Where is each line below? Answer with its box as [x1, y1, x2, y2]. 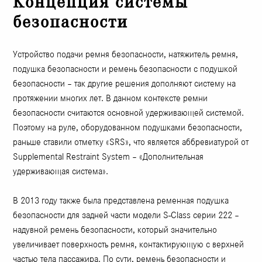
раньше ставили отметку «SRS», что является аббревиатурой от [13, 136, 249, 148]
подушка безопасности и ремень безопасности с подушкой [13, 63, 238, 75]
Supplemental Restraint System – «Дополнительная [13, 151, 204, 163]
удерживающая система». [13, 166, 109, 177]
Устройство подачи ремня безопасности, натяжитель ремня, [13, 49, 239, 60]
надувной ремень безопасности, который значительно [13, 224, 218, 236]
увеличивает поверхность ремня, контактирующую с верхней [13, 239, 244, 250]
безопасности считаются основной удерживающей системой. [13, 107, 244, 119]
